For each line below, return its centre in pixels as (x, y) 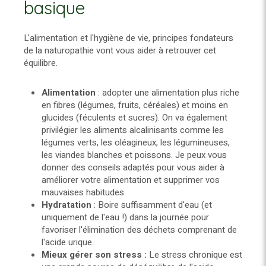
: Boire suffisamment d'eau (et (153, 205)
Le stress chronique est (196, 255)
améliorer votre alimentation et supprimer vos (131, 180)
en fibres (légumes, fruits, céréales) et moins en (135, 105)
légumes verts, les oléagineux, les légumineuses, (136, 143)
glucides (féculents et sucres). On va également (134, 118)
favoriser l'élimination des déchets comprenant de (139, 230)
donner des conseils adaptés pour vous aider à (133, 168)
